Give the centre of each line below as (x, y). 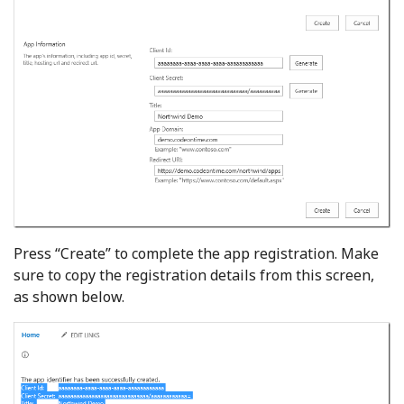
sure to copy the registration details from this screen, (194, 275)
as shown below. (69, 297)
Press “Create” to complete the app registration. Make (196, 254)
